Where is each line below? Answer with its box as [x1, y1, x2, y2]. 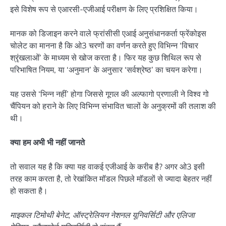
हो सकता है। [10, 186, 48, 196]
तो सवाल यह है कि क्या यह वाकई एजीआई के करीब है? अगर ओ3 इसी [10, 161, 205, 172]
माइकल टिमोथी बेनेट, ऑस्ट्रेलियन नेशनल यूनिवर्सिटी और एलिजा [10, 210, 195, 220]
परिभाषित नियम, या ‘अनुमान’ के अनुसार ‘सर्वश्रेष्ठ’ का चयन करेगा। [10, 64, 203, 75]
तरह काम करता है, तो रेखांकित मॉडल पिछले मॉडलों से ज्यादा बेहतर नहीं [10, 174, 212, 184]
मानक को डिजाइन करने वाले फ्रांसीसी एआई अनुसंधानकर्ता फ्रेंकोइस [10, 28, 206, 38]
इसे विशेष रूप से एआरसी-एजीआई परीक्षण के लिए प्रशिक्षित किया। [10, 4, 198, 14]
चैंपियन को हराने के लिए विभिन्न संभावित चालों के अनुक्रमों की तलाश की [10, 100, 216, 111]
